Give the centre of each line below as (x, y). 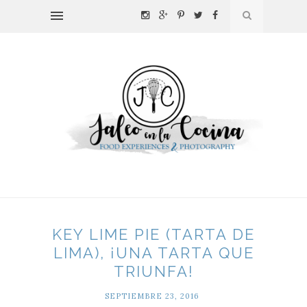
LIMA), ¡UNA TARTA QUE (153, 253)
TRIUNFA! (153, 272)
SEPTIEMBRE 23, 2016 (152, 296)
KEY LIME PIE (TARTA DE (153, 235)
